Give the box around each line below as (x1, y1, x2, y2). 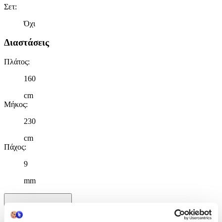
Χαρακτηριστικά (8, 202, 68, 211)
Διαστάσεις (4, 37, 49, 48)
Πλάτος (4, 57, 28, 66)
